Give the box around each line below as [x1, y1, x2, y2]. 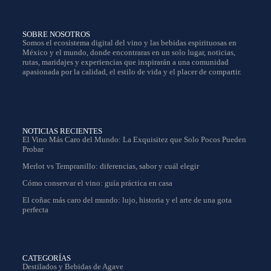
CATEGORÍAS [22, 253, 71, 263]
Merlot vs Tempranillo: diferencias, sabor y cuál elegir [22, 162, 199, 171]
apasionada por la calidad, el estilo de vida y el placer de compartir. [22, 67, 241, 77]
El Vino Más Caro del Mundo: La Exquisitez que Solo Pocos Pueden [22, 135, 246, 145]
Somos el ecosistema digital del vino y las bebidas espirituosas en [22, 38, 237, 48]
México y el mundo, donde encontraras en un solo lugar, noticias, [22, 48, 235, 57]
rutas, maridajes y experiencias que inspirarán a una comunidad [22, 57, 229, 67]
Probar [22, 145, 44, 154]
